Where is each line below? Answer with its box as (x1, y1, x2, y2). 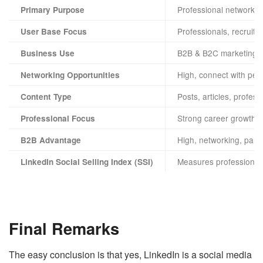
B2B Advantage (21, 134, 81, 146)
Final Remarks (9, 217, 119, 240)
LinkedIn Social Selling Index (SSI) (21, 156, 153, 167)
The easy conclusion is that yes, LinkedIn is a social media (9, 247, 252, 261)
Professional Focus (21, 112, 95, 124)
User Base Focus (21, 25, 87, 37)
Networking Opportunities (21, 69, 120, 80)
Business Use (21, 47, 75, 59)
